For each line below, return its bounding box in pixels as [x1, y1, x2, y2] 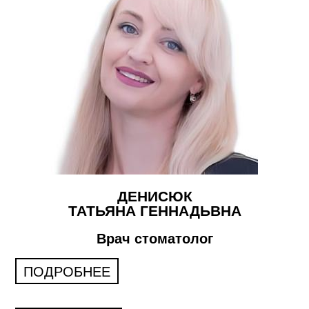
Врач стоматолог [96, 230, 213, 246]
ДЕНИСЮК [117, 188, 192, 204]
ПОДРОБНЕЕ [23, 263, 110, 279]
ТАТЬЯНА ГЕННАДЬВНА [68, 202, 241, 219]
